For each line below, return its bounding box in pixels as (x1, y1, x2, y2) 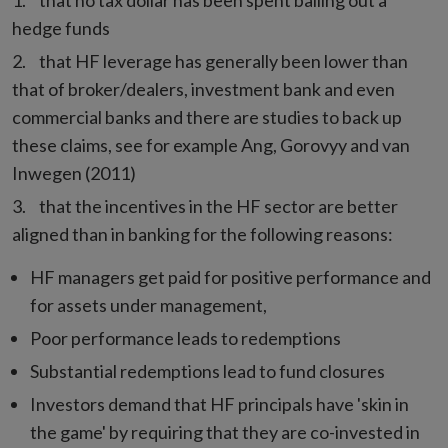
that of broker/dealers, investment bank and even (12, 78, 395, 100)
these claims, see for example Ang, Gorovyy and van (12, 134, 410, 156)
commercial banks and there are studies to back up (12, 106, 402, 128)
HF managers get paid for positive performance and (30, 266, 431, 288)
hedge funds (12, 17, 110, 39)
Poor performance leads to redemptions (30, 327, 341, 349)
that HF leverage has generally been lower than (39, 50, 408, 72)
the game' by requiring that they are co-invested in (30, 421, 420, 443)
